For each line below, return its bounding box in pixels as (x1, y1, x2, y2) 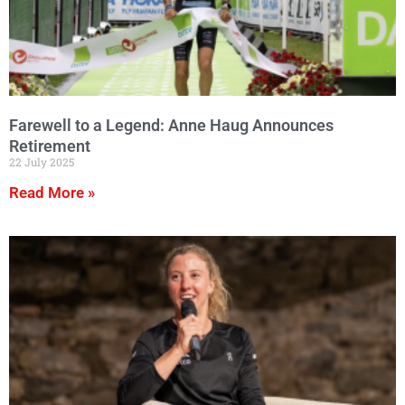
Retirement (9, 136, 90, 155)
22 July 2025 (9, 154, 74, 169)
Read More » (9, 183, 95, 202)
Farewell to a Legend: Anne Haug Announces (9, 115, 334, 135)
